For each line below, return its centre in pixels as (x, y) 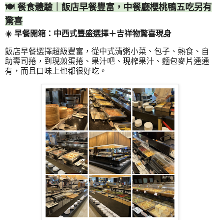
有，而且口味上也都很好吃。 (56, 71)
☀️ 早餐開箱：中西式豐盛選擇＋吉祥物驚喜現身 (88, 33)
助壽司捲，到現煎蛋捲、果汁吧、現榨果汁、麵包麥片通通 (107, 61)
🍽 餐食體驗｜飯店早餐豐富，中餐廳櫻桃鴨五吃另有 (108, 7)
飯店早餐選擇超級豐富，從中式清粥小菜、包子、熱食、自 (107, 52)
